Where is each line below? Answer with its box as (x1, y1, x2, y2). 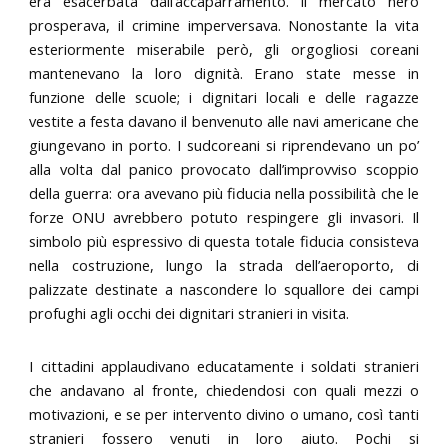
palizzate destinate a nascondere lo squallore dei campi (29, 279, 419, 300)
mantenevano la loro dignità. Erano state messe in (29, 63, 419, 84)
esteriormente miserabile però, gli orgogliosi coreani (29, 39, 419, 60)
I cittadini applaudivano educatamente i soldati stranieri (29, 356, 419, 377)
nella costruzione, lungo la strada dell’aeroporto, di (29, 255, 419, 276)
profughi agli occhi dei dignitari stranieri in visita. (29, 303, 350, 324)
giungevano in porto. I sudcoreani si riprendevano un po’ (29, 135, 419, 156)
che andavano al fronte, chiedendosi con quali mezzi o (29, 380, 419, 401)
